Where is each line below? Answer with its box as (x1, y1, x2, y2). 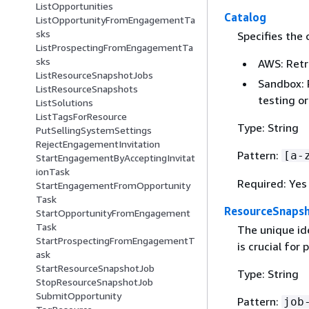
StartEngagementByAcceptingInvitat (36, 152, 195, 164)
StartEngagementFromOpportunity (36, 179, 190, 192)
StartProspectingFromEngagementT (36, 235, 195, 247)
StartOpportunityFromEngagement (36, 207, 190, 219)
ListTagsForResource (36, 110, 127, 123)
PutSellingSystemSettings (36, 124, 152, 137)
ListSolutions (36, 97, 93, 109)
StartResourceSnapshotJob (36, 262, 154, 275)
